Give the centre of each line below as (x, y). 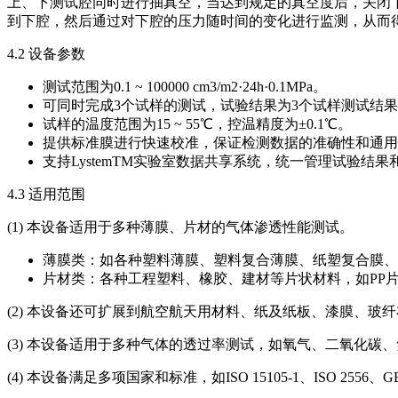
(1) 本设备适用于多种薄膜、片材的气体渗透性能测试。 (180, 227)
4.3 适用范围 (46, 194)
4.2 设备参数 (46, 53)
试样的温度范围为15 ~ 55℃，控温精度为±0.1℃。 (197, 123)
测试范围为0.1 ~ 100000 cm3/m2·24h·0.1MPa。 (185, 86)
